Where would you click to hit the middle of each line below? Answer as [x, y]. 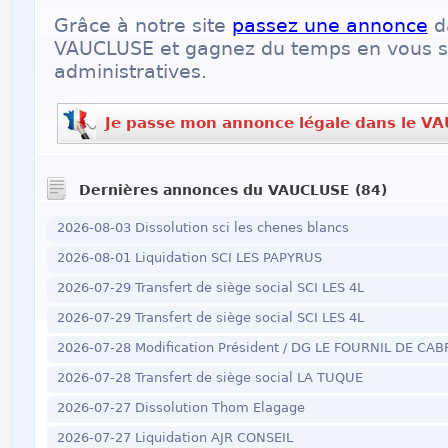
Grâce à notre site [142, 25]
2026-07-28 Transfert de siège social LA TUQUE [209, 377]
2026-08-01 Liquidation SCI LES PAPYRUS [189, 257]
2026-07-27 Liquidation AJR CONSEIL [174, 437]
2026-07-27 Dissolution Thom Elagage [180, 407]
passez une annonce [329, 25]
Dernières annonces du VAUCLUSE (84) [230, 190]
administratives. [130, 71]
